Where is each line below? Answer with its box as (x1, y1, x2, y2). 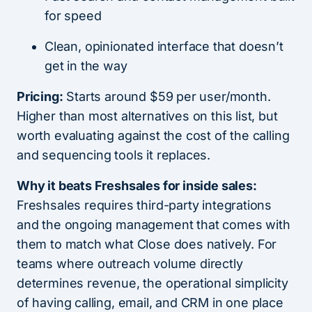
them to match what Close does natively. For (17, 236, 277, 251)
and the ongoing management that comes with (17, 217, 290, 232)
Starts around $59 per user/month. (63, 88, 271, 104)
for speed (45, 8, 102, 23)
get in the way (45, 58, 127, 73)
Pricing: (17, 88, 63, 104)
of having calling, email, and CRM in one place (17, 295, 283, 310)
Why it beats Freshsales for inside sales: (17, 178, 257, 193)
